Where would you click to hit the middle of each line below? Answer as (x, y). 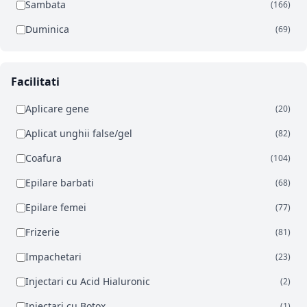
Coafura (44, 158)
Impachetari (53, 257)
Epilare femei (56, 208)
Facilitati (35, 82)
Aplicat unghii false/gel (79, 134)
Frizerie (42, 232)
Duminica (47, 29)
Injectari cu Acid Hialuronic (88, 282)
